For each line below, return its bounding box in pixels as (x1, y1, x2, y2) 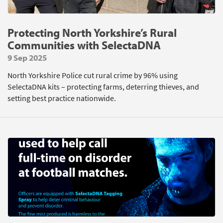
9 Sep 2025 (7, 52, 47, 63)
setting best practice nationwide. (7, 93, 116, 104)
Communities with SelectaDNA (7, 38, 161, 52)
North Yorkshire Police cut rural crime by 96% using (7, 70, 178, 81)
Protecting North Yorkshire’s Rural (7, 25, 177, 40)
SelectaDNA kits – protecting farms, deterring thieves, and (7, 82, 199, 92)
